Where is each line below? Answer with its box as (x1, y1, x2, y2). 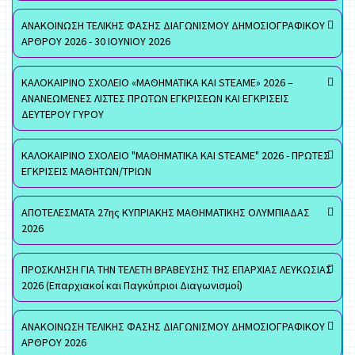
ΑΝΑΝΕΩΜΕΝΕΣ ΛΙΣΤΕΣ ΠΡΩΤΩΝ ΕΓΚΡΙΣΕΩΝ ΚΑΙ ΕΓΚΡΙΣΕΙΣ (21, 91, 289, 105)
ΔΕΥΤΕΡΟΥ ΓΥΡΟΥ (21, 107, 104, 121)
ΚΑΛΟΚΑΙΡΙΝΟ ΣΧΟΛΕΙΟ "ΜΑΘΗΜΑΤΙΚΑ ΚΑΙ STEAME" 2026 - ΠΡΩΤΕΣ (21, 148, 330, 162)
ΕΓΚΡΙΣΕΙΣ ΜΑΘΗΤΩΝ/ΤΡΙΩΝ (21, 164, 151, 178)
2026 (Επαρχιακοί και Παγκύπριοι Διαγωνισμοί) (21, 278, 242, 292)
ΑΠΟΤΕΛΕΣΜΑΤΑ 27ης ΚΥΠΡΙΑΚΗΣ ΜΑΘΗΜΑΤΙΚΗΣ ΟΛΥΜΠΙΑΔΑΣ (21, 205, 310, 219)
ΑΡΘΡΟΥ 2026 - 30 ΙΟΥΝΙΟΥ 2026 (21, 34, 170, 48)
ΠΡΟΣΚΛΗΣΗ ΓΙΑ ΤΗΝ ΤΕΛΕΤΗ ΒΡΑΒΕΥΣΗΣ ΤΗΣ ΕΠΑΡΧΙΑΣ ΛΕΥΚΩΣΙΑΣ (21, 262, 332, 277)
